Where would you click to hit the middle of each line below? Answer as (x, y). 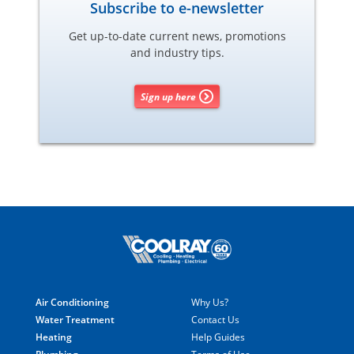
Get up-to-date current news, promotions (177, 36)
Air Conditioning (72, 302)
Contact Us (215, 319)
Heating (54, 337)
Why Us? (210, 302)
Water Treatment (75, 319)
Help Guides (218, 337)
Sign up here (168, 96)
